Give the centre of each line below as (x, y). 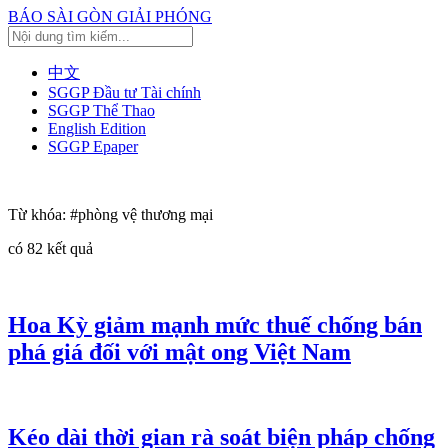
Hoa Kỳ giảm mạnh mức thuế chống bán (215, 324)
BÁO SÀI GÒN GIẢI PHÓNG (110, 16)
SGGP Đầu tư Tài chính (124, 92)
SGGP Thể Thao (101, 110)
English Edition (97, 128)
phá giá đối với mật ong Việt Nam (179, 351)
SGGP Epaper (93, 146)
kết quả (68, 248)
